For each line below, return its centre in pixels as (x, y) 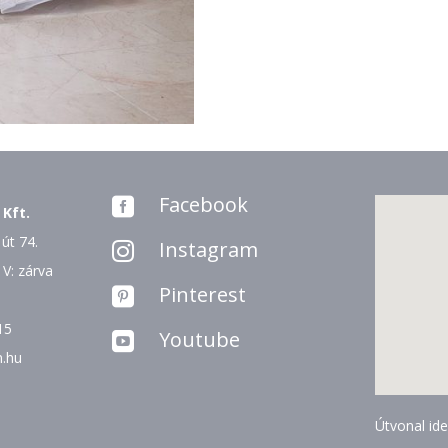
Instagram (208, 249)
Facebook (203, 204)
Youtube (199, 339)
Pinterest (202, 294)
